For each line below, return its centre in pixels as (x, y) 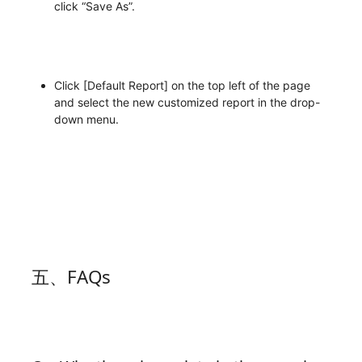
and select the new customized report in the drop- (187, 102)
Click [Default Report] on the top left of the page (182, 85)
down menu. (86, 119)
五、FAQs (71, 276)
